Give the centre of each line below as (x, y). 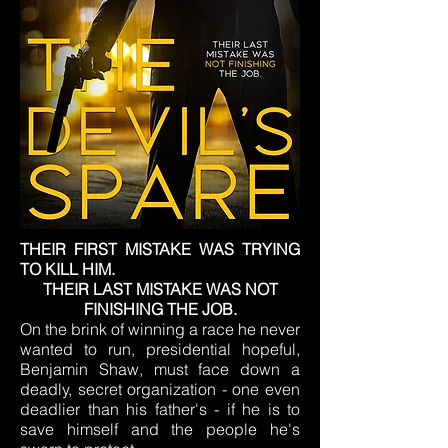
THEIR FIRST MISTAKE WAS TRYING (160, 249)
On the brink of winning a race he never (160, 329)
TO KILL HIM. (67, 269)
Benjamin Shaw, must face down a (160, 369)
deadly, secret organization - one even (160, 389)
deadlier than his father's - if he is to (160, 409)
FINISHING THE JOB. (160, 309)
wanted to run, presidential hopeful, (160, 349)
